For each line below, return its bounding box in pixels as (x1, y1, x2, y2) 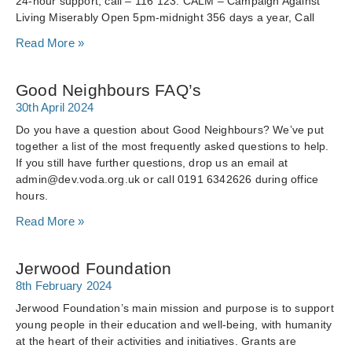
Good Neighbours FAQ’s (16, 81, 202, 99)
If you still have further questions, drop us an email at (16, 156, 288, 169)
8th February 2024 (16, 279, 112, 292)
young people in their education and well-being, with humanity (16, 318, 332, 331)
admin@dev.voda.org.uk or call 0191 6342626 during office (16, 173, 319, 185)
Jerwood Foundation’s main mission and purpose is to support (16, 302, 334, 314)
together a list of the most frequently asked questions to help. (16, 140, 329, 152)
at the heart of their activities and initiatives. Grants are (16, 335, 297, 347)
